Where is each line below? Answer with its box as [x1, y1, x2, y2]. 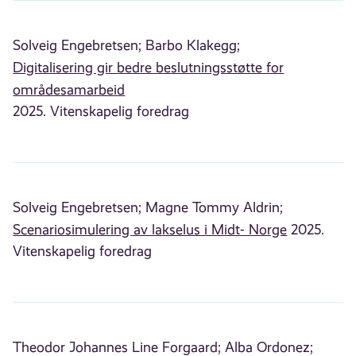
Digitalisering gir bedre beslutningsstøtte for [13, 59, 284, 75]
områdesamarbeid [13, 81, 126, 98]
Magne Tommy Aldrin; [145, 199, 284, 215]
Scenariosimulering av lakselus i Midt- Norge [13, 221, 288, 238]
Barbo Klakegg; [145, 37, 241, 53]
